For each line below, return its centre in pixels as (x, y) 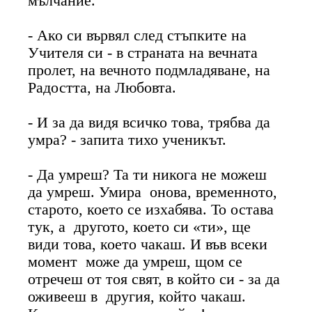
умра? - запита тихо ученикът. (127, 140)
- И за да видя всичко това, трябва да (149, 122)
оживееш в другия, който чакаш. (137, 296)
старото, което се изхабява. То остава (151, 209)
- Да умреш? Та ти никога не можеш (148, 174)
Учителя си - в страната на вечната (143, 53)
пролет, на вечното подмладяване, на (149, 70)
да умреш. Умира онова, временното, (153, 192)
